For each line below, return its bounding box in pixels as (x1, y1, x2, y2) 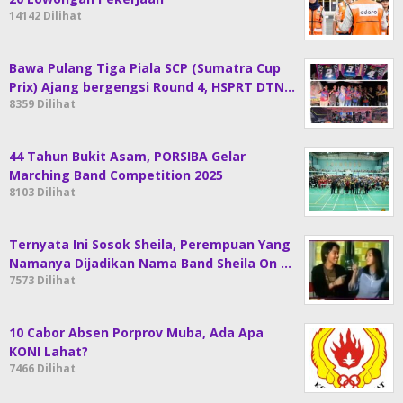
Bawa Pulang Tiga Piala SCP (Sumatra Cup (9, 58, 281, 76)
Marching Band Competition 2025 (9, 166, 223, 184)
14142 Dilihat (9, 7, 82, 23)
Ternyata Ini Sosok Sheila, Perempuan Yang (9, 235, 291, 253)
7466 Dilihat (9, 360, 76, 376)
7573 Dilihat (9, 272, 76, 288)
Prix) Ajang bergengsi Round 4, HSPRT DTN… (9, 77, 295, 95)
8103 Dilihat (9, 184, 76, 200)
